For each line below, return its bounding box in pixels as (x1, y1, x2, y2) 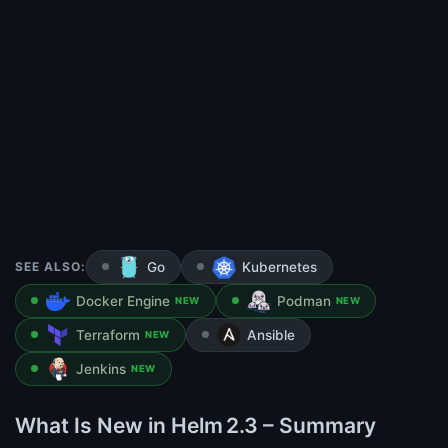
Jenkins (76, 361, 126, 378)
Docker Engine (76, 293, 170, 310)
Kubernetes (242, 259, 317, 276)
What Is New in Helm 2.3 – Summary (15, 413, 376, 439)
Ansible (246, 327, 295, 344)
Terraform (76, 327, 140, 344)
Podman (276, 293, 331, 310)
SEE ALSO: (15, 259, 86, 275)
